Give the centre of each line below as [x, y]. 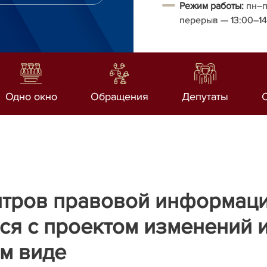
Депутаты [205, 97]
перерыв [200, 20]
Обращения [119, 97]
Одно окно [31, 97]
